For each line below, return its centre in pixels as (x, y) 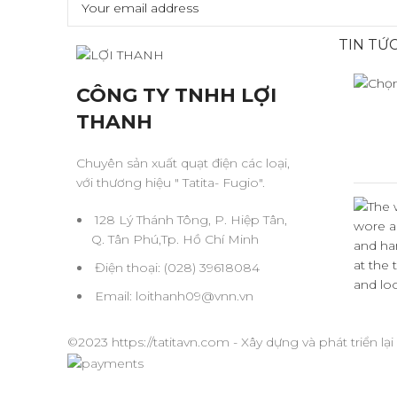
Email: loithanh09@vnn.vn (174, 296)
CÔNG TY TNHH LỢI (176, 96)
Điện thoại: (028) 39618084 (177, 268)
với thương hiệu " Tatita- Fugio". (171, 183)
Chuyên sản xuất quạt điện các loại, (183, 163)
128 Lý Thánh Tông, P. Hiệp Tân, (191, 220)
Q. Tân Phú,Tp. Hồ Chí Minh (175, 240)
